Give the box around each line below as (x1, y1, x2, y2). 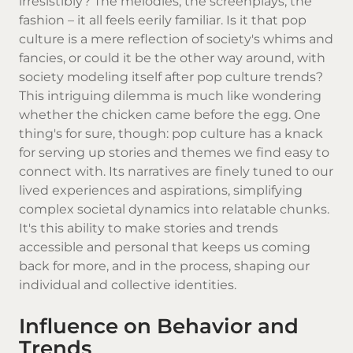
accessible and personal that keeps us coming (19, 240, 310, 255)
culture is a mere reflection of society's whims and (19, 32, 333, 47)
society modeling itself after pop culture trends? (19, 69, 323, 85)
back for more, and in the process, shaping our (19, 258, 310, 274)
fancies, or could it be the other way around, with (19, 50, 325, 66)
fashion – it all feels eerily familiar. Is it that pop (19, 13, 307, 28)
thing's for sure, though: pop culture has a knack (19, 126, 323, 142)
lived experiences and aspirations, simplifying (19, 183, 303, 199)
